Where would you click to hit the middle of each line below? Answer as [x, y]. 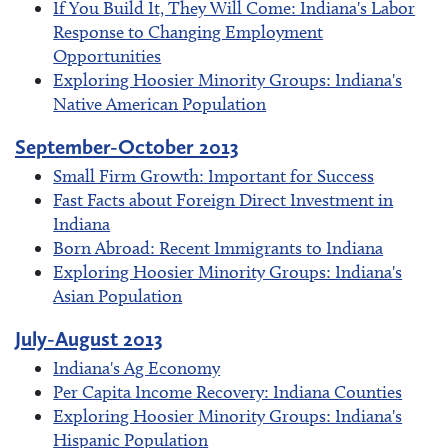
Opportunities [107, 56]
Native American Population [160, 104]
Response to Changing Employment [188, 32]
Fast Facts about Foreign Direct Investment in [223, 200]
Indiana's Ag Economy [137, 368]
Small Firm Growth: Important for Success [214, 176]
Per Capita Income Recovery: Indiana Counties [228, 392]
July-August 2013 [89, 339]
